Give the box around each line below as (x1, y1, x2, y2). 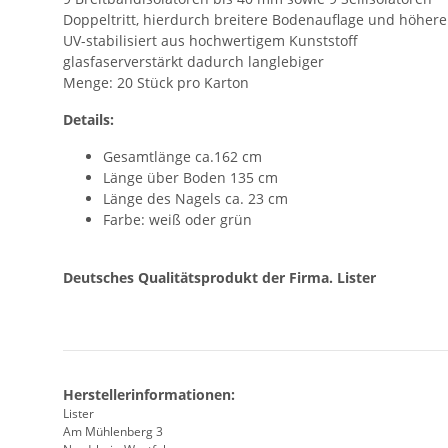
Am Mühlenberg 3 (63, 422, 163, 440)
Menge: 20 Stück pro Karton (63, 72, 249, 92)
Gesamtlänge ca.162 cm (103, 146, 262, 166)
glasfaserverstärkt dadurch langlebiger (63, 51, 324, 71)
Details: (63, 109, 114, 129)
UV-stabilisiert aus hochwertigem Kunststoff (63, 30, 358, 50)
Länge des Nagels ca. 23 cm (103, 188, 288, 208)
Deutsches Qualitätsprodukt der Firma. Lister (63, 267, 376, 287)
